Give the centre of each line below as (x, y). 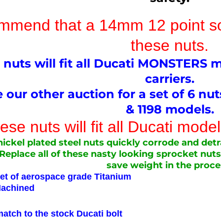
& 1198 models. (170, 109)
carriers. (170, 78)
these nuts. (170, 45)
